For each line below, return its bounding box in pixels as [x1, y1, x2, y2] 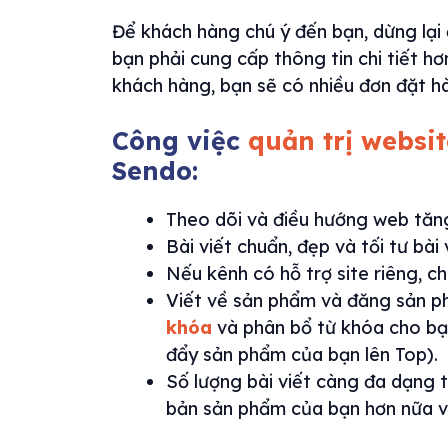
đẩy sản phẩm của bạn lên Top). [166, 343, 438, 367]
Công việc [112, 125, 248, 157]
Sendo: [112, 155, 198, 187]
